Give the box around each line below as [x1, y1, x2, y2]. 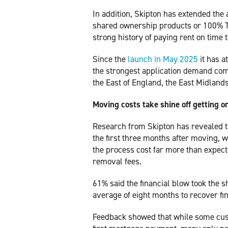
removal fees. [93, 155, 141, 167]
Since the [93, 53, 128, 65]
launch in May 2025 [128, 53, 198, 65]
